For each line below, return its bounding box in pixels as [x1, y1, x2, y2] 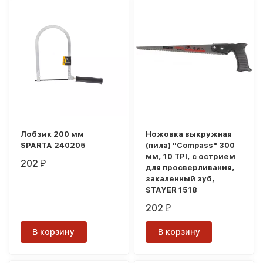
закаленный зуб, [146, 174, 215, 183]
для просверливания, [146, 163, 235, 172]
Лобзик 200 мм [21, 129, 85, 139]
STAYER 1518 [146, 185, 198, 194]
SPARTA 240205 [21, 140, 86, 150]
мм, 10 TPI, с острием [146, 151, 236, 161]
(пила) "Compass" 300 [146, 140, 235, 150]
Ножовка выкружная [146, 129, 232, 139]
